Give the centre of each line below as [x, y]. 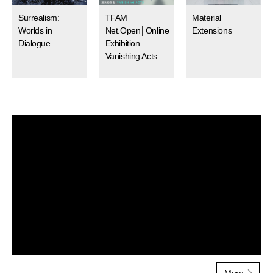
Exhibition [122, 44]
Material [207, 18]
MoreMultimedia [41, 121]
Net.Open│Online [137, 31]
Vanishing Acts [131, 56]
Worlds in [35, 31]
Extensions [212, 31]
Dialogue [34, 44]
